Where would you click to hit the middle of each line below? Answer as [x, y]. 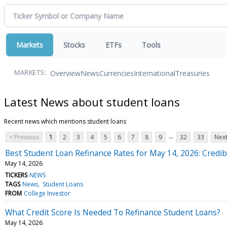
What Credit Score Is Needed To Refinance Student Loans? [113, 212]
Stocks [74, 45]
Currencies [117, 73]
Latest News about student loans [92, 102]
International [155, 73]
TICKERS [16, 175]
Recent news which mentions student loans [65, 121]
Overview [65, 73]
